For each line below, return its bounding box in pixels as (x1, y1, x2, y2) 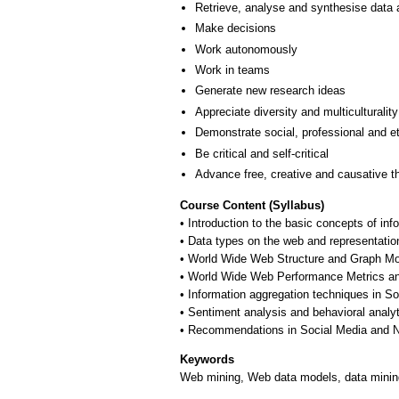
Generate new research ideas (195, 84, 346, 98)
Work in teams (195, 63, 270, 77)
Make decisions (195, 21, 276, 36)
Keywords (180, 352, 234, 366)
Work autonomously (195, 42, 297, 56)
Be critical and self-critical (195, 146, 329, 160)
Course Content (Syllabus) (180, 198, 324, 212)
